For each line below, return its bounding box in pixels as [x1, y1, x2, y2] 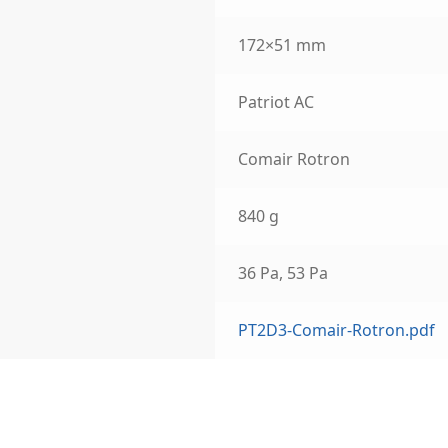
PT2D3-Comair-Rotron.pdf [238, 319, 436, 342]
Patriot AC [238, 91, 315, 114]
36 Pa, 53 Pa [238, 262, 329, 285]
